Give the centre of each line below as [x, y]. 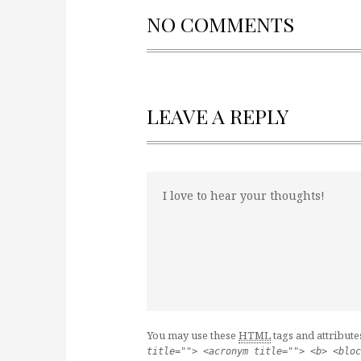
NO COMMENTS [220, 24]
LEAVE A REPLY [218, 116]
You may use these [193, 335]
